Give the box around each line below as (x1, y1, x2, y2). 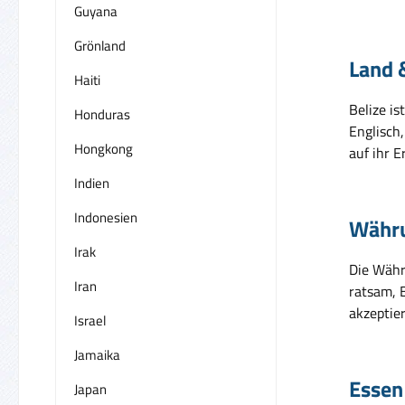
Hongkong (74, 137, 133, 159)
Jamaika (74, 344, 120, 365)
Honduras (74, 103, 130, 125)
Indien (74, 172, 109, 193)
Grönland (74, 34, 126, 56)
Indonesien (74, 206, 137, 228)
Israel (74, 309, 106, 331)
